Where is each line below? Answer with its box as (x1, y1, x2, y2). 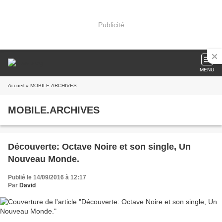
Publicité (98, 20, 124, 29)
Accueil (8, 83, 24, 88)
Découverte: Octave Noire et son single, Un (8, 142, 191, 152)
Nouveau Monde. (8, 154, 79, 164)
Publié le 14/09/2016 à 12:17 (8, 174, 86, 181)
